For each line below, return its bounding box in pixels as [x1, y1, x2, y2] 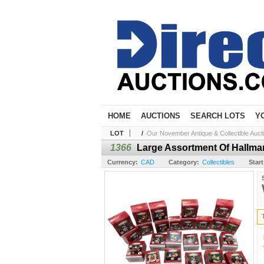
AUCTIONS [141, 111, 180, 120]
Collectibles [202, 159, 235, 166]
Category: [169, 159, 199, 166]
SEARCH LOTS [190, 111, 245, 120]
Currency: [107, 159, 138, 166]
